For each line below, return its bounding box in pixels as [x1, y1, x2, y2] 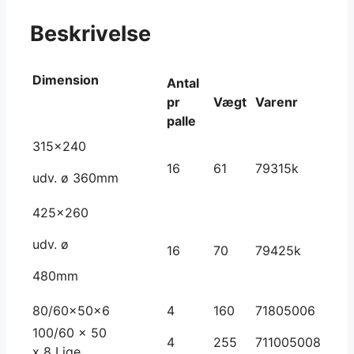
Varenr [255, 93, 298, 110]
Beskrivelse [30, 21, 151, 47]
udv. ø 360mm [32, 169, 119, 186]
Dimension [32, 71, 99, 88]
